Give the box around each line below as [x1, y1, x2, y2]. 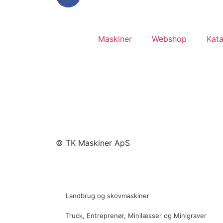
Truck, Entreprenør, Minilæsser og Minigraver [66, 212, 207, 220]
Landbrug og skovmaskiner [66, 192, 149, 200]
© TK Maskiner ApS [56, 138, 130, 148]
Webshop [152, 34, 187, 44]
